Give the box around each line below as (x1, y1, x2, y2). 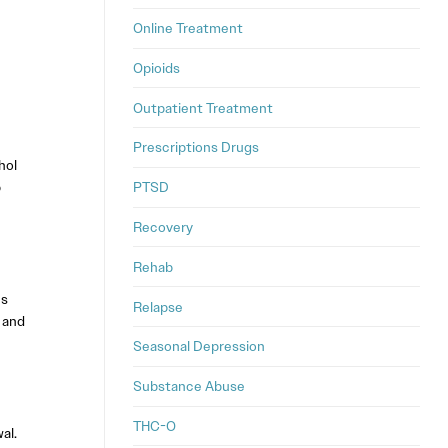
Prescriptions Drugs (133, 138, 259, 157)
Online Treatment (133, 19, 243, 38)
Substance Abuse (133, 377, 245, 396)
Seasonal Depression (133, 337, 265, 356)
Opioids (133, 58, 180, 77)
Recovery (133, 218, 193, 237)
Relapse (133, 297, 183, 316)
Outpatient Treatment (133, 98, 273, 117)
